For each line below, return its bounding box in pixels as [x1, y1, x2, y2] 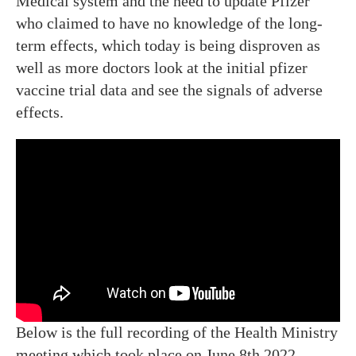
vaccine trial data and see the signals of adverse [16, 80, 323, 99]
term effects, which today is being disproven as [16, 36, 320, 54]
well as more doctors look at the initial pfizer [16, 58, 308, 76]
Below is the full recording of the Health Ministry [16, 323, 338, 341]
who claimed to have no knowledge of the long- [16, 14, 323, 32]
